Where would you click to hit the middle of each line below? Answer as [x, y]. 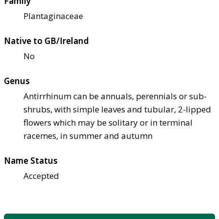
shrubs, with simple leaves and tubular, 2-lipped [117, 109]
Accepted [41, 176]
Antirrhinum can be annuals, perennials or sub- [115, 96]
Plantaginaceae [53, 16]
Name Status [31, 161]
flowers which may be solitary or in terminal [108, 123]
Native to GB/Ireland [46, 41]
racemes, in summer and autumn [88, 136]
